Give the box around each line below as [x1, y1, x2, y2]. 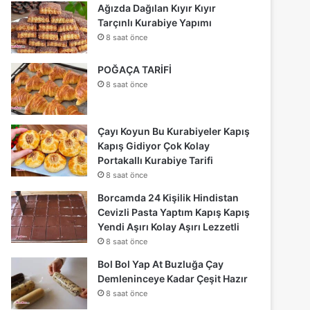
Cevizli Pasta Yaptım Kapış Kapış [98, 206, 250, 219]
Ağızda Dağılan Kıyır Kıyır [98, 2, 217, 15]
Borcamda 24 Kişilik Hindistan [98, 192, 239, 204]
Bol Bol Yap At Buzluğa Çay [98, 258, 224, 271]
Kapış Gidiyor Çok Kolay [98, 140, 210, 152]
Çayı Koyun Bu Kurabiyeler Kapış [98, 125, 250, 138]
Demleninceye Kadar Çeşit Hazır [98, 273, 248, 285]
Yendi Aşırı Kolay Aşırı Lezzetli [98, 221, 240, 233]
